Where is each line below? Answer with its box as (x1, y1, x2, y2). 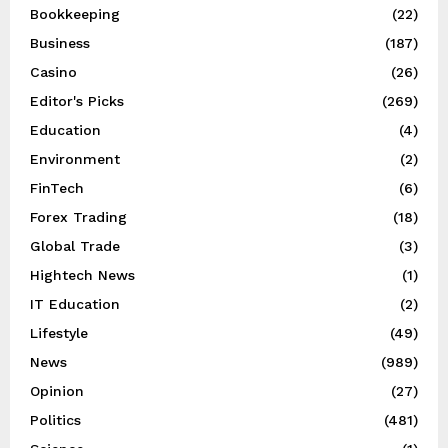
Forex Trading (30, 209, 127, 226)
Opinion (30, 383, 84, 400)
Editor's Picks (30, 93, 124, 110)
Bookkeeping (30, 6, 120, 23)
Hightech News (30, 267, 135, 284)
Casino (30, 64, 77, 81)
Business (30, 35, 90, 52)
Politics (30, 412, 81, 429)
